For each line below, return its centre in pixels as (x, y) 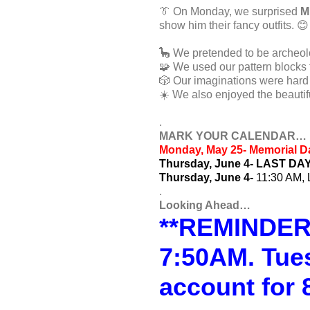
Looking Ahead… (205, 205)
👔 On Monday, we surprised (230, 11)
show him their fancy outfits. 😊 (234, 25)
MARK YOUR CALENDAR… (233, 136)
